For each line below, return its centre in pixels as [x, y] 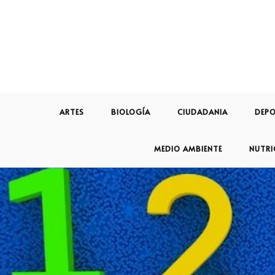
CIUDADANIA [202, 112]
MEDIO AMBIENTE [188, 149]
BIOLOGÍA [130, 112]
